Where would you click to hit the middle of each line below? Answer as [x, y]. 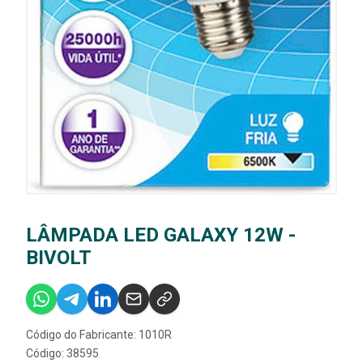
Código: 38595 [62, 354]
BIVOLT [59, 258]
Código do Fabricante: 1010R [99, 335]
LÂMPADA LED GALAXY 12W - [161, 235]
